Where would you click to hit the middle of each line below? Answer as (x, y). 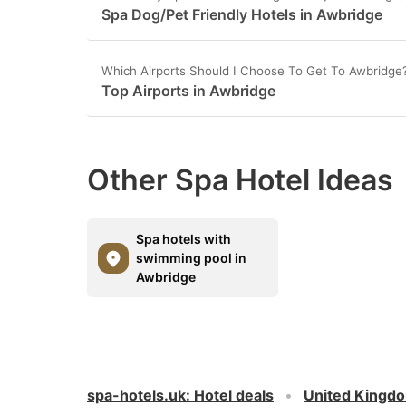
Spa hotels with (184, 239)
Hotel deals (234, 395)
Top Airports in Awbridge (188, 91)
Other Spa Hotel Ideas (240, 180)
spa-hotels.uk (136, 395)
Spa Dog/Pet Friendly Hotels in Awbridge (242, 14)
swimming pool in (191, 258)
